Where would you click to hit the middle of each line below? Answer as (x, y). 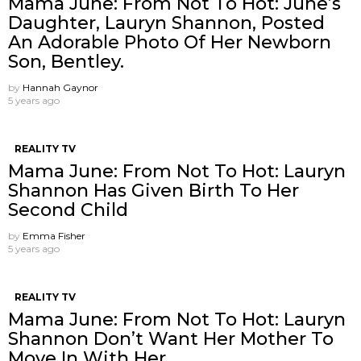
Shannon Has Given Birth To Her (154, 191)
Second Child (68, 210)
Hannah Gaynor (60, 88)
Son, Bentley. (66, 62)
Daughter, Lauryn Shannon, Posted (166, 23)
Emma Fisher (54, 236)
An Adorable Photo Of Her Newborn (170, 43)
